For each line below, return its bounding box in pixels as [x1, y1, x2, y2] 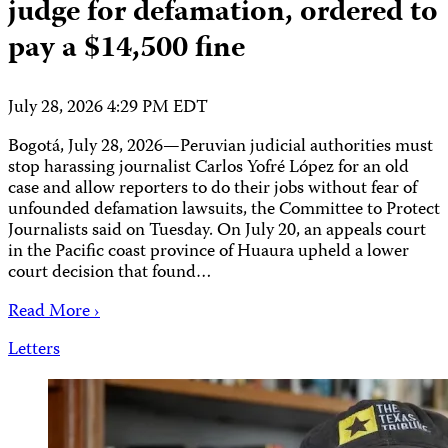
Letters [8, 336, 60, 366]
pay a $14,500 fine [8, 24, 245, 74]
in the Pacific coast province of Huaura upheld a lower [8, 237, 409, 267]
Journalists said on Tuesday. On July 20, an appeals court [8, 216, 426, 246]
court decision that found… [8, 258, 212, 288]
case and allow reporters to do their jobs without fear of [8, 174, 417, 204]
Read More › [8, 297, 100, 327]
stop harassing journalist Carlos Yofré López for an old [8, 153, 409, 183]
